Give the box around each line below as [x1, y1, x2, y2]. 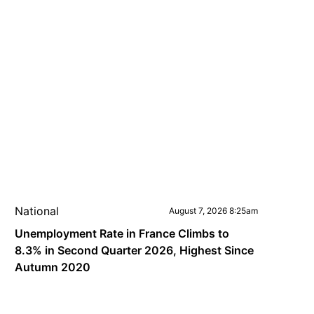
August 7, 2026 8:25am [168, 205, 258, 216]
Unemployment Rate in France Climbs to [15, 226, 230, 240]
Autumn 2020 [15, 260, 91, 274]
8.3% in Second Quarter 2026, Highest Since [15, 243, 254, 257]
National [15, 204, 60, 218]
